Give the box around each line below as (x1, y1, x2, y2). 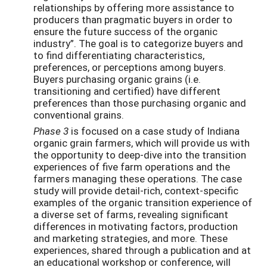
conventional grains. (33, 108, 124, 122)
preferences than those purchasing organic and (33, 96, 246, 110)
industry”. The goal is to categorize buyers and (33, 36, 243, 51)
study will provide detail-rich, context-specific (33, 184, 238, 198)
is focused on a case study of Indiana (69, 124, 240, 138)
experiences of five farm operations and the (33, 160, 230, 174)
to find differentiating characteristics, (33, 48, 204, 63)
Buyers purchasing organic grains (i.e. (33, 72, 201, 86)
